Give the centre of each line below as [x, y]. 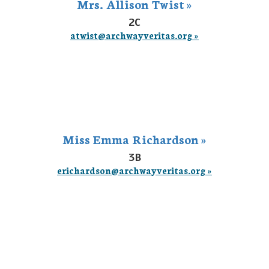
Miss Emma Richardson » [134, 139]
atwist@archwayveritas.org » [134, 35]
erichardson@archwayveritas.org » [134, 170]
